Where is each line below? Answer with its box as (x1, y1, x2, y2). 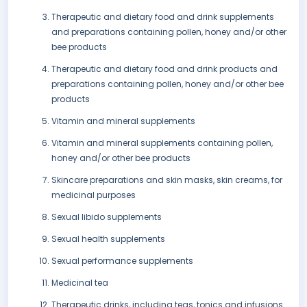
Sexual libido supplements (51, 211, 162, 223)
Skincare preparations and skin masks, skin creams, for (51, 174, 282, 186)
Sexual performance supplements (51, 255, 193, 267)
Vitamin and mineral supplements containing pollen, (51, 137, 273, 149)
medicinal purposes (51, 189, 136, 201)
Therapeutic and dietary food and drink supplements (51, 11, 274, 23)
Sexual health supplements (51, 233, 165, 245)
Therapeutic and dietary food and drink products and (51, 63, 278, 75)
